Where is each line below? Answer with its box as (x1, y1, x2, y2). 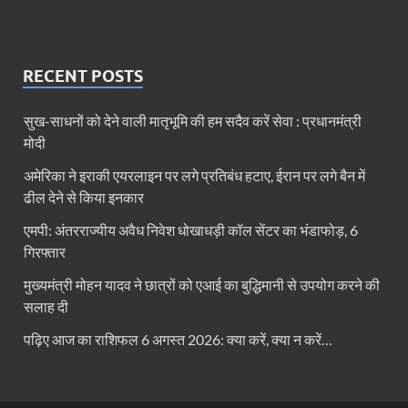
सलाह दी (24, 298, 68, 316)
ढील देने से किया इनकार (24, 189, 144, 207)
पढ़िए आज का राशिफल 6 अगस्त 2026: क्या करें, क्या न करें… (24, 331, 332, 349)
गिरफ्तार (24, 243, 66, 261)
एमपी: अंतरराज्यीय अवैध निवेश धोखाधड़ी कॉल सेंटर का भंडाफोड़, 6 (24, 221, 358, 240)
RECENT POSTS (23, 66, 143, 87)
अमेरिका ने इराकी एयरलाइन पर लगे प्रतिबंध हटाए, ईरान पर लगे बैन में (24, 167, 365, 185)
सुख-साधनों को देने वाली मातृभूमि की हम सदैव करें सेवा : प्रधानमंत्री (24, 112, 362, 130)
